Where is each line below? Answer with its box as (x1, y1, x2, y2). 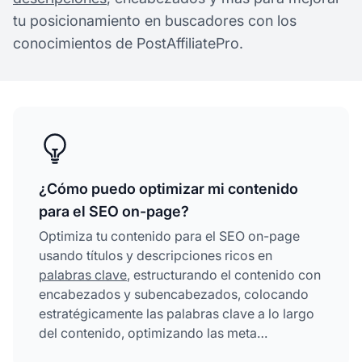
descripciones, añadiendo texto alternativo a (39, 343, 305, 360)
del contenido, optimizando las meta (39, 324, 257, 341)
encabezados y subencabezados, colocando (39, 285, 309, 302)
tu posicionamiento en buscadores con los (13, 11, 297, 29)
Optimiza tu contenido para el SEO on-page (39, 227, 300, 244)
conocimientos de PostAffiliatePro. (13, 34, 243, 52)
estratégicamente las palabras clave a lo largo (39, 305, 314, 322)
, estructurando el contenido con (127, 266, 321, 283)
